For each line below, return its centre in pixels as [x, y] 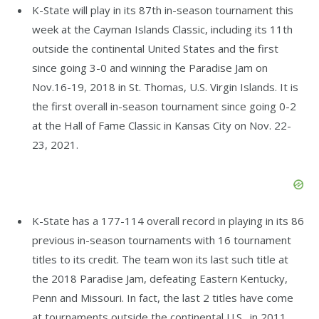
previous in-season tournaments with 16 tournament [162, 240]
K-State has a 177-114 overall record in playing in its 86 [168, 220]
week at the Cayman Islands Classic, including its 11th [162, 29]
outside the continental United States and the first [155, 48]
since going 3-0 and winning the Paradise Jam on [150, 67]
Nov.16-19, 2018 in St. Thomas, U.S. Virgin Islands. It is [165, 87]
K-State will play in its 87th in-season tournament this [163, 10]
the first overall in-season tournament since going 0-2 [164, 106]
